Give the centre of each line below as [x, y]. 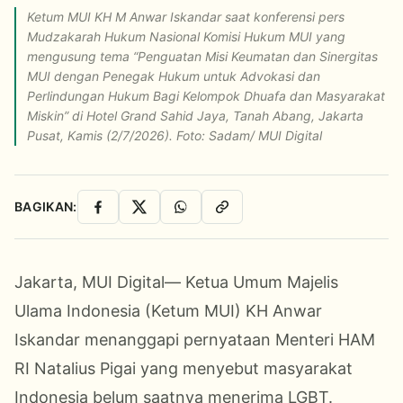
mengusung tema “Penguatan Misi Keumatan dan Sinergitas [202, 56]
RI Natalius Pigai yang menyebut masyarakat [184, 368]
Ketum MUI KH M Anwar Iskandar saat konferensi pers [186, 16]
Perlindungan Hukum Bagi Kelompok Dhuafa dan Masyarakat [206, 95]
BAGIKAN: [46, 206]
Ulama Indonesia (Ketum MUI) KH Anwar [168, 310]
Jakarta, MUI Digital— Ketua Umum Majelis [176, 282]
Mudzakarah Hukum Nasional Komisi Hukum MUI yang [186, 36]
